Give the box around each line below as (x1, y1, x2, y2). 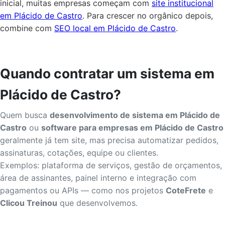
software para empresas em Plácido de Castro (41, 122, 223, 133)
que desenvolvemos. (57, 197, 138, 208)
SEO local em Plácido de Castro (54, 23, 176, 33)
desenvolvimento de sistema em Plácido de (50, 109, 220, 120)
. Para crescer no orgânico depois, (82, 10, 213, 21)
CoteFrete (166, 185, 206, 195)
